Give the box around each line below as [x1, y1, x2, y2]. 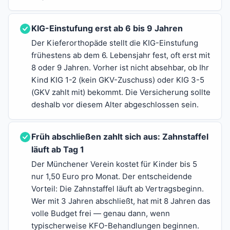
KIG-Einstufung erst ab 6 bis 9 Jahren [31, 23, 183, 33]
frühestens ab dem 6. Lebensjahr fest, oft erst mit [31, 50, 210, 60]
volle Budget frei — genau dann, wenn [31, 208, 170, 219]
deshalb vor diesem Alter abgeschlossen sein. [31, 99, 199, 109]
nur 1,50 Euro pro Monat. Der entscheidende [31, 171, 192, 182]
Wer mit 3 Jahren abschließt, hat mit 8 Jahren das [31, 196, 210, 206]
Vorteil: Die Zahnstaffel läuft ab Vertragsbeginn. [31, 184, 204, 194]
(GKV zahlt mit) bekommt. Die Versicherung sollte [31, 87, 210, 97]
